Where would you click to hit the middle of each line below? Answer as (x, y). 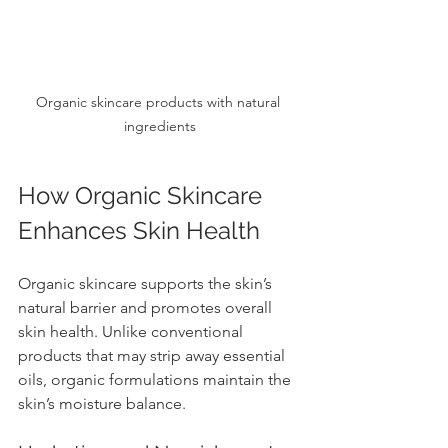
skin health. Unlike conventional (132, 331)
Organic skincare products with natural (160, 101)
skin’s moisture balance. (102, 403)
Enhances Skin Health (139, 230)
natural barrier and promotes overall (147, 307)
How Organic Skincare (143, 195)
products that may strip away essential (153, 355)
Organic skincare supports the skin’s (147, 283)
